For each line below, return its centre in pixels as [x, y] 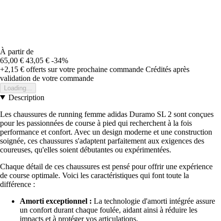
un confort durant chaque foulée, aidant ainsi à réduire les [109, 210]
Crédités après [167, 69]
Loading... [18, 88]
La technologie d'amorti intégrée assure [153, 201]
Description [26, 97]
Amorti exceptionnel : [56, 201]
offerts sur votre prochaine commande [84, 69]
